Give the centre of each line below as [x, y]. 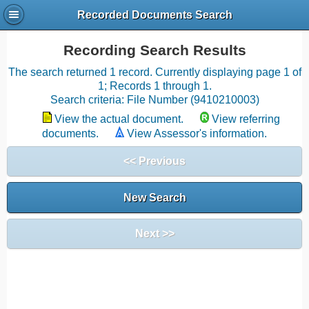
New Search [154, 197]
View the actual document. [119, 119]
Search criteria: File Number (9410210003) [154, 100]
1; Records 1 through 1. [154, 86]
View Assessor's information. [197, 133]
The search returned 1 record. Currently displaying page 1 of [154, 72]
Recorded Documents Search [154, 15]
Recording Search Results [154, 50]
